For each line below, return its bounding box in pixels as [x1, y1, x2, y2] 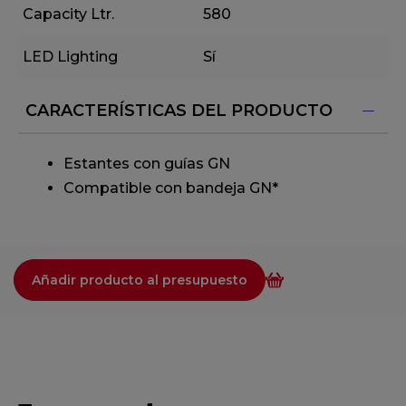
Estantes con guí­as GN [63, 155, 230, 173]
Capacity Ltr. [23, 5, 114, 24]
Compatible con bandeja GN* [63, 179, 278, 198]
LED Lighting [23, 48, 118, 66]
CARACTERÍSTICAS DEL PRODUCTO [25, 101, 333, 121]
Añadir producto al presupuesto [32, 272, 247, 289]
